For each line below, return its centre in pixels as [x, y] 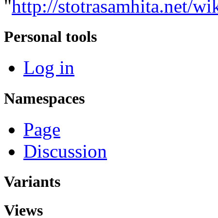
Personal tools [50, 37]
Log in [49, 68]
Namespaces [44, 98]
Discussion [65, 151]
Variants [32, 181]
